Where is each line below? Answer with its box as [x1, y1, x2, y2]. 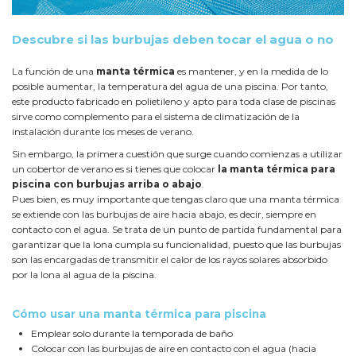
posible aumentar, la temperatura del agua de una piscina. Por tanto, [12, 79, 328, 92]
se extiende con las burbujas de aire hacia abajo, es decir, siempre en [12, 208, 316, 221]
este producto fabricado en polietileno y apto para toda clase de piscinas [12, 95, 335, 107]
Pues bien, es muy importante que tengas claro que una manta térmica [12, 193, 339, 206]
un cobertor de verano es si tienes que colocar [12, 163, 218, 176]
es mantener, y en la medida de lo [175, 64, 328, 77]
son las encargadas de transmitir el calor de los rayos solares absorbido [12, 253, 327, 266]
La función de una [12, 64, 96, 77]
